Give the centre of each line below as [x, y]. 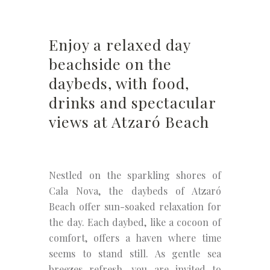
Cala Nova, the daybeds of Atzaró [135, 191]
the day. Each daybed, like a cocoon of [135, 222]
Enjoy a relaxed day [120, 44]
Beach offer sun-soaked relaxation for [135, 206]
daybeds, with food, [119, 83]
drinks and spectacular [133, 102]
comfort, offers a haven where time [135, 238]
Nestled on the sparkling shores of [135, 175]
